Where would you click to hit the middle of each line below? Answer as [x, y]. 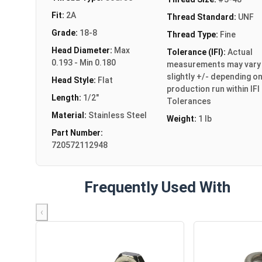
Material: [70, 115]
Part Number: [77, 132]
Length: [67, 97]
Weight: [182, 118]
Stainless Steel [118, 115]
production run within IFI [213, 89]
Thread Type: [193, 34]
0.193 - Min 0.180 [84, 62]
